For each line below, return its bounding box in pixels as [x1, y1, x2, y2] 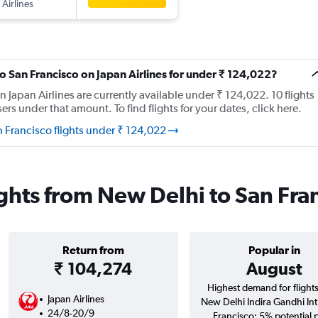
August [246, 258, 302, 279]
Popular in [248, 243, 300, 257]
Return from [62, 243, 124, 257]
